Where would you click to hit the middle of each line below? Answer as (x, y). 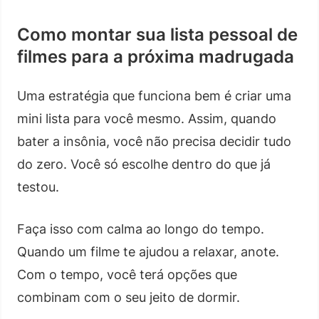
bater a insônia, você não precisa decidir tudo (154, 141)
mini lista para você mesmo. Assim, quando (147, 118)
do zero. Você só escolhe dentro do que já (144, 164)
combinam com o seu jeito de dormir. (129, 297)
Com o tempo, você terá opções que (127, 274)
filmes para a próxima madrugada (156, 56)
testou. (38, 187)
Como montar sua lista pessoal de (157, 34)
